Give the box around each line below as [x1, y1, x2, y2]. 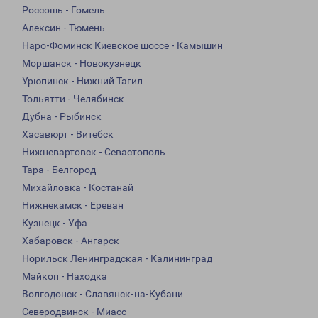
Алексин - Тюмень [22, 22, 105, 34]
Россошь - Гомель [22, 4, 105, 16]
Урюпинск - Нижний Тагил [22, 75, 143, 87]
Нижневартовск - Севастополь [22, 146, 165, 158]
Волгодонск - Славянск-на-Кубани [22, 288, 183, 300]
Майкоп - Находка [22, 270, 107, 283]
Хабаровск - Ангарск [22, 235, 119, 247]
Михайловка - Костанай [22, 182, 133, 194]
